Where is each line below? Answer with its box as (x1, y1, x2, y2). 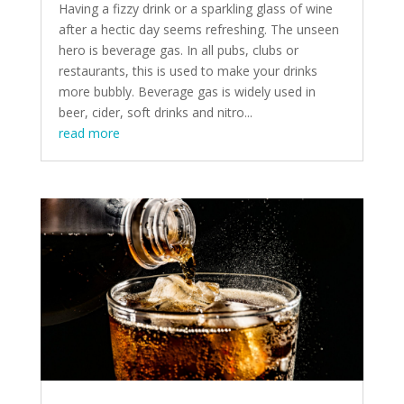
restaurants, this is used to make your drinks (58, 62, 317, 80)
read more (58, 124, 120, 142)
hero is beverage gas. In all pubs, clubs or (58, 41, 298, 60)
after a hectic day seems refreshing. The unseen (58, 21, 339, 39)
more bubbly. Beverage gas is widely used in (58, 83, 316, 101)
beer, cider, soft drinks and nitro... (58, 104, 252, 122)
